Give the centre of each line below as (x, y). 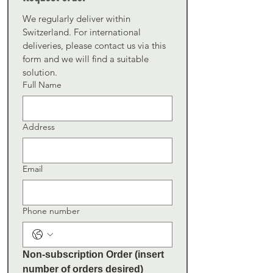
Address (39, 127)
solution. (40, 72)
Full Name (42, 85)
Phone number (51, 211)
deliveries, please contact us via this (94, 45)
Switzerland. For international (82, 32)
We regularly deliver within (76, 19)
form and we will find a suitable (86, 59)
